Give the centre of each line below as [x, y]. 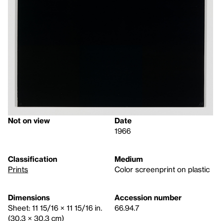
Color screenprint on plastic [162, 169]
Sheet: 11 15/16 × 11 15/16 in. [55, 208]
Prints [18, 169]
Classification [33, 159]
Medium [129, 159]
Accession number [148, 198]
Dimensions [29, 198]
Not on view [29, 121]
